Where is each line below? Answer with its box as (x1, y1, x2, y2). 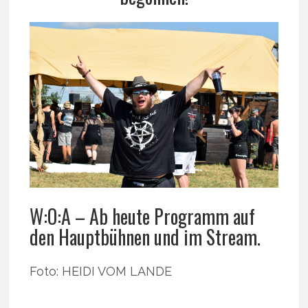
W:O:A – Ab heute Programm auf (30, 202, 256, 231)
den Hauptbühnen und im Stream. (30, 223, 261, 252)
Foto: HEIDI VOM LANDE (30, 264, 173, 279)
